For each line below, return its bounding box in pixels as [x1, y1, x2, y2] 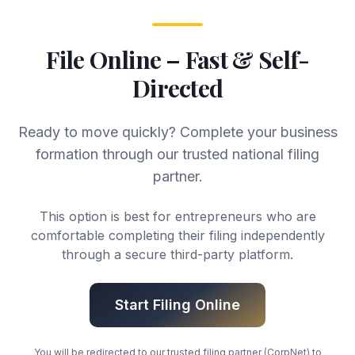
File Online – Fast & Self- [46, 44, 309, 75]
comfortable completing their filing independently [30, 227, 325, 243]
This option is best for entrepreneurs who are [39, 208, 316, 224]
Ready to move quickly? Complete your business [17, 124, 338, 140]
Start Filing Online [115, 296, 240, 313]
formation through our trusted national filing [36, 146, 319, 162]
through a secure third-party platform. [62, 246, 293, 262]
